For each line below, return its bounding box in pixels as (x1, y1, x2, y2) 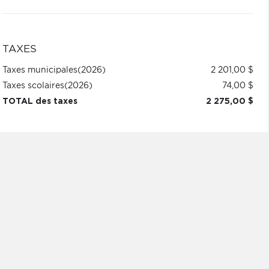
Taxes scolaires (2, 82, 64, 90)
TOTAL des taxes (2, 97, 77, 106)
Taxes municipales (2, 66, 77, 74)
